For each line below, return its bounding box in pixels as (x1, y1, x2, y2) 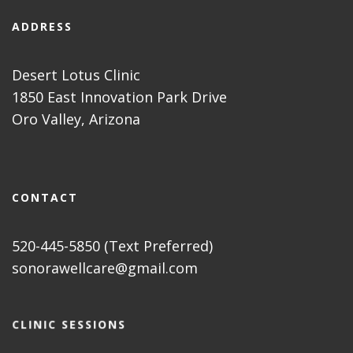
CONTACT (12, 190, 78, 206)
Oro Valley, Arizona (12, 110, 140, 129)
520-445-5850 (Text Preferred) (12, 236, 213, 256)
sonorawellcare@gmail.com (12, 258, 198, 278)
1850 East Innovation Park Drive (12, 87, 227, 107)
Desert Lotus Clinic (12, 65, 140, 85)
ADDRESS (12, 19, 72, 35)
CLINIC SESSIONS (12, 317, 126, 333)
